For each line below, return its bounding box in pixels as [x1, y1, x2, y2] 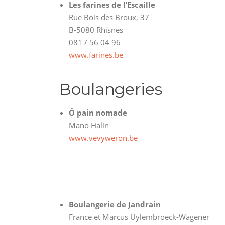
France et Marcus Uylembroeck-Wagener [69, 211, 209, 222]
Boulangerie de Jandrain [69, 199, 161, 209]
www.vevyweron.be [69, 132, 138, 143]
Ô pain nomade [69, 107, 127, 118]
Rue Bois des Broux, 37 [69, 12, 149, 22]
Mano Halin [69, 120, 109, 130]
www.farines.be [69, 49, 123, 60]
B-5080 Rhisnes [69, 24, 123, 35]
